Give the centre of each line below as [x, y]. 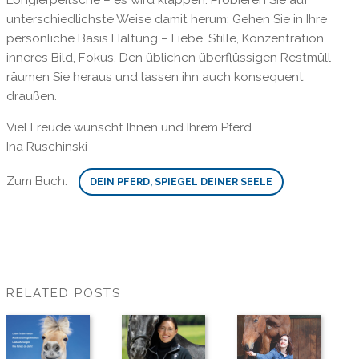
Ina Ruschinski [46, 147]
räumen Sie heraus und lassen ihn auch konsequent [155, 77]
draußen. [31, 96]
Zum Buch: [38, 182]
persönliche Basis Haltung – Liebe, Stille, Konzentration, [166, 38]
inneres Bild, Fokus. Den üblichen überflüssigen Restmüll [168, 57]
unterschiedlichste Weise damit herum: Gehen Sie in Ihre [166, 19]
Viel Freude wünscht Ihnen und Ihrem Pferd [129, 128]
